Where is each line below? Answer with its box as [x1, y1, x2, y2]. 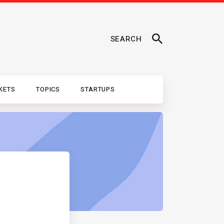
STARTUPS [80, 84, 115, 94]
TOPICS [36, 84, 60, 94]
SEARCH [110, 33, 142, 45]
